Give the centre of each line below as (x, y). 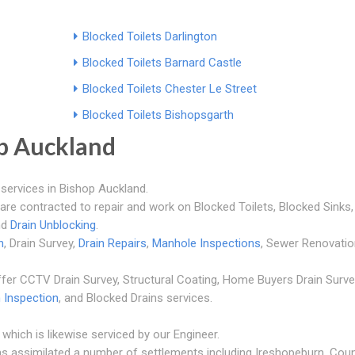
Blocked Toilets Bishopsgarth (158, 115)
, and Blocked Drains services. (136, 298)
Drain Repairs (113, 243)
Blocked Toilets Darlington (149, 36)
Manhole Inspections (206, 243)
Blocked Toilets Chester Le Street (169, 88)
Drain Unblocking (53, 225)
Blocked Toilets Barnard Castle (162, 62)
